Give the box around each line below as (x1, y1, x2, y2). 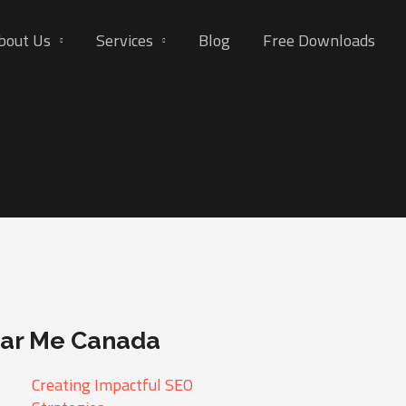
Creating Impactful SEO (32, 370, 194, 401)
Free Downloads (263, 25, 375, 55)
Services (96, 25, 153, 55)
